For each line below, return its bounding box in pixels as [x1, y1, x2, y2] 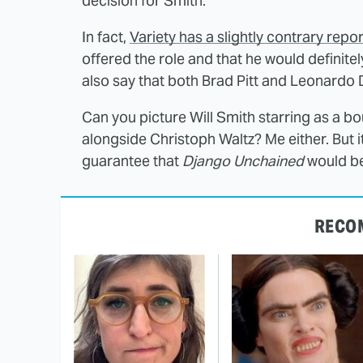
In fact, [82, 27, 130, 46]
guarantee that [82, 151, 182, 170]
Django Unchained [182, 151, 304, 170]
